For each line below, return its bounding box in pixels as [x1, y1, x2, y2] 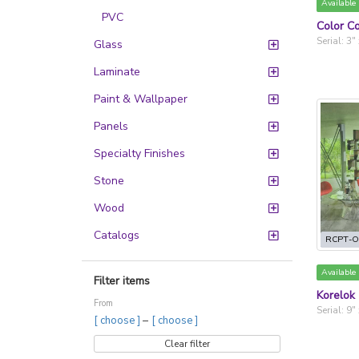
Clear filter [163, 337, 210, 350]
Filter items [94, 273, 150, 288]
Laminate [94, 64, 140, 79]
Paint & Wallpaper [94, 91, 188, 107]
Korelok [316, 287, 355, 303]
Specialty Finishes [94, 146, 185, 161]
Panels [94, 119, 128, 134]
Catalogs [94, 228, 139, 243]
